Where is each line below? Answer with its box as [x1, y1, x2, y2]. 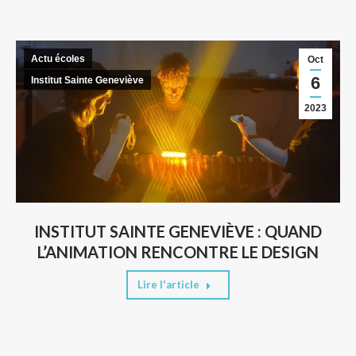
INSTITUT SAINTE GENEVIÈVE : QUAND [34, 221, 322, 241]
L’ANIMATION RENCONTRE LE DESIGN [37, 242, 319, 261]
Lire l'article [137, 277, 200, 291]
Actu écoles [31, 52, 85, 64]
